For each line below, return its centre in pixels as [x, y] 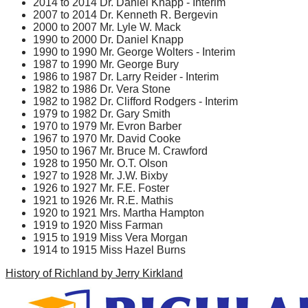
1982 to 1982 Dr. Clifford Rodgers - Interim [135, 101]
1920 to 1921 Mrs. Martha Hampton [119, 212]
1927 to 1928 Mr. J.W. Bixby [100, 175]
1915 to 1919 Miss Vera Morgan [110, 237]
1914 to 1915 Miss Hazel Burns [109, 250]
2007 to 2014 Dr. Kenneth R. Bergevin [125, 14]
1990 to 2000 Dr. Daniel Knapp [108, 39]
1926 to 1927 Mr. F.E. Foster [101, 188]
